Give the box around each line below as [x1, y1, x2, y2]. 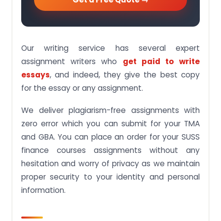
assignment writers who [21, 56, 123, 67]
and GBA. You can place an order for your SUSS [21, 132, 200, 142]
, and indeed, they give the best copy [50, 70, 200, 80]
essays [21, 70, 50, 80]
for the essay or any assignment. [21, 83, 143, 93]
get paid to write [122, 56, 200, 67]
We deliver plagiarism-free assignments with [21, 105, 200, 115]
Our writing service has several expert [21, 43, 200, 53]
